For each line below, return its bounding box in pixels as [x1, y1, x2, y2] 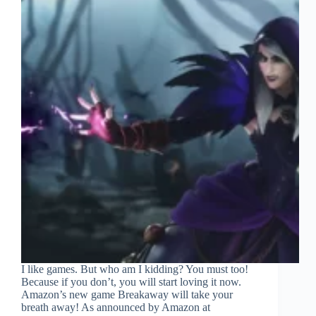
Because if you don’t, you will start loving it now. [21, 276, 241, 288]
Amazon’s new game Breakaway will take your [21, 288, 233, 301]
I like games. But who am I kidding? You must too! [21, 263, 248, 276]
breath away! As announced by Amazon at [21, 301, 210, 314]
